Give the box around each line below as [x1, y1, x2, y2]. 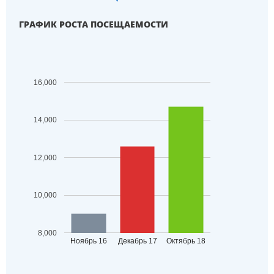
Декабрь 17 [117, 237, 157, 246]
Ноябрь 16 [70, 237, 108, 246]
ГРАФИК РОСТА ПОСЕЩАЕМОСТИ [19, 18, 169, 31]
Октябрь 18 [166, 237, 206, 246]
